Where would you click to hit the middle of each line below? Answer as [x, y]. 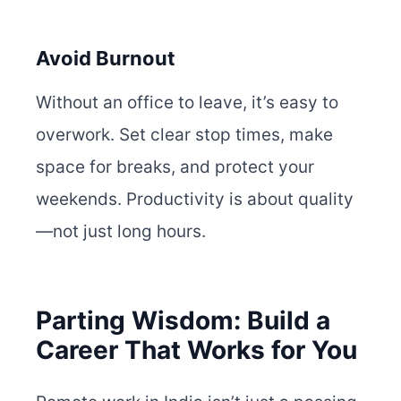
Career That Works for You [196, 350]
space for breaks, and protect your [175, 167]
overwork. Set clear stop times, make [184, 135]
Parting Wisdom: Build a [183, 321]
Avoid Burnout [106, 59]
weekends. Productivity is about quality [195, 200]
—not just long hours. [121, 232]
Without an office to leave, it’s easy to [187, 103]
